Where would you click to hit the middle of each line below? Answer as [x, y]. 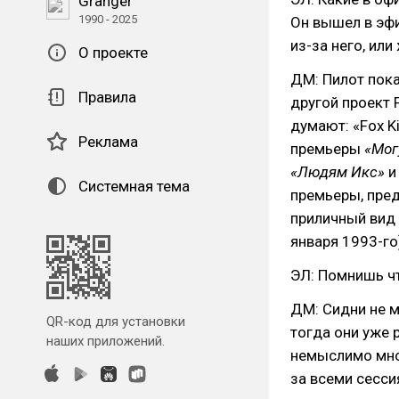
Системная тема [134, 186]
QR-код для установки [116, 322]
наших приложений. [106, 341]
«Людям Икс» [338, 172]
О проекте [113, 53]
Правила [107, 97]
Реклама [108, 142]
